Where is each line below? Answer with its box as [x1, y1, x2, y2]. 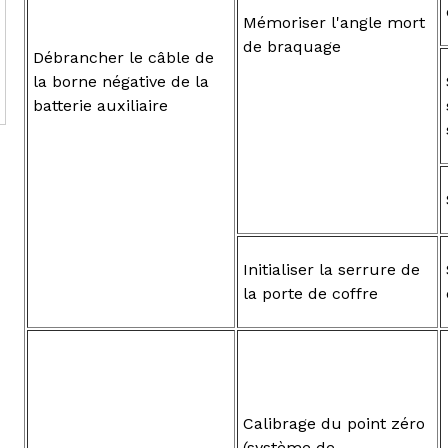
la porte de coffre [243, 283, 378, 303]
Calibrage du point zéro [243, 413, 425, 433]
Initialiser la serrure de [243, 259, 420, 279]
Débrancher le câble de [33, 47, 214, 67]
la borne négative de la [33, 71, 209, 91]
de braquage [243, 36, 341, 56]
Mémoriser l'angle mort [243, 12, 425, 32]
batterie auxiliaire [33, 95, 168, 115]
